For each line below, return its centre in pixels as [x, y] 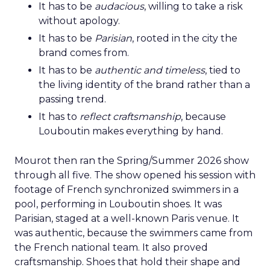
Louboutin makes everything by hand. [131, 131]
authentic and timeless [150, 70]
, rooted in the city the [185, 38]
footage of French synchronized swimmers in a [127, 190]
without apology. [79, 21]
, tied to [223, 70]
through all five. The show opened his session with [135, 175]
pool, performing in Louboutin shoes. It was [118, 204]
